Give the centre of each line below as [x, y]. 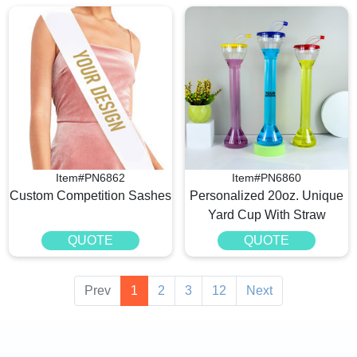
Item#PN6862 [90, 178]
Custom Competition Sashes [90, 196]
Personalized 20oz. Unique [267, 196]
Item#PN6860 [267, 178]
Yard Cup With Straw [267, 215]
